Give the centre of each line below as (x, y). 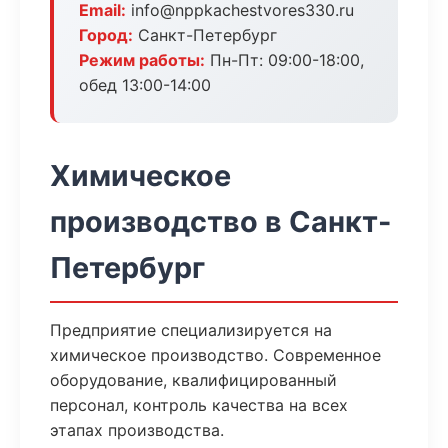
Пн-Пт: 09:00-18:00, (284, 60)
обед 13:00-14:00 (145, 85)
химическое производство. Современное (215, 355)
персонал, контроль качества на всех (199, 405)
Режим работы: (142, 60)
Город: (106, 35)
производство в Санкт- (221, 221)
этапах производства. (137, 430)
